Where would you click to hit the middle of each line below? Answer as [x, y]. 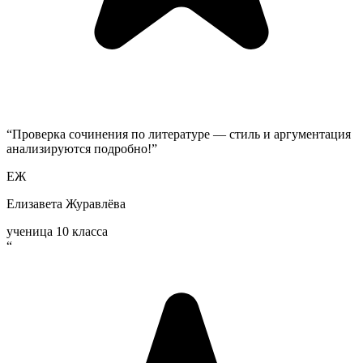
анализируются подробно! [79, 149]
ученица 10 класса [57, 232]
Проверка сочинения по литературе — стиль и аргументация [181, 135]
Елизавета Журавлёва [66, 204]
